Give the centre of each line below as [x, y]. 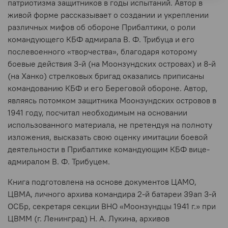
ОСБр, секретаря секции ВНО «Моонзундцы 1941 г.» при [112, 206]
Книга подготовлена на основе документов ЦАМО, [102, 182]
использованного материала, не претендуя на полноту [110, 125]
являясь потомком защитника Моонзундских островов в [112, 101]
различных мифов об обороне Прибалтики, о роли [102, 27]
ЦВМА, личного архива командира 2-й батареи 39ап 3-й [112, 194]
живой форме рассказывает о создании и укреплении [108, 15]
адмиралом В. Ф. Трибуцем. [59, 162]
